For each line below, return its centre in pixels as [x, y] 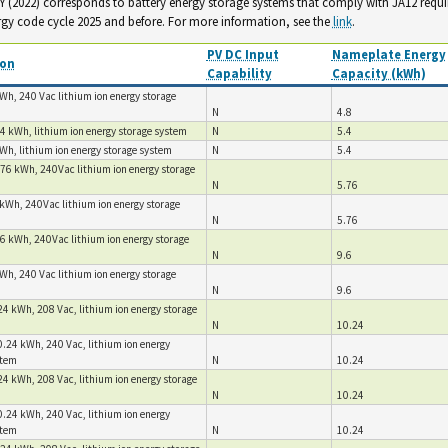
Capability [239, 72]
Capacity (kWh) [378, 72]
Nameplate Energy [388, 53]
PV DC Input [242, 53]
